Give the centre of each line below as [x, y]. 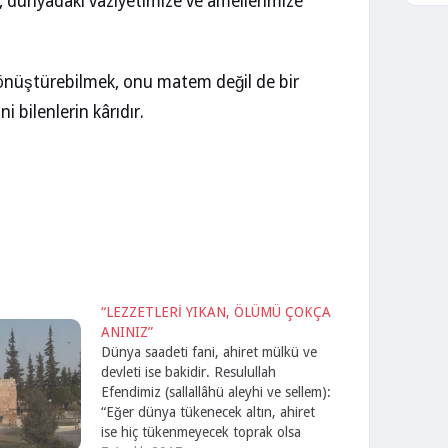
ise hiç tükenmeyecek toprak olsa [201, 431]
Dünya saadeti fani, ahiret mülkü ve [209, 351]
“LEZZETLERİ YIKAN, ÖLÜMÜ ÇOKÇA [216, 311]
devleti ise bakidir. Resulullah [189, 371]
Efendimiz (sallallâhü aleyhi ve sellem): [216, 391]
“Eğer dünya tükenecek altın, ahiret [208, 411]
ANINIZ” [127, 331]
